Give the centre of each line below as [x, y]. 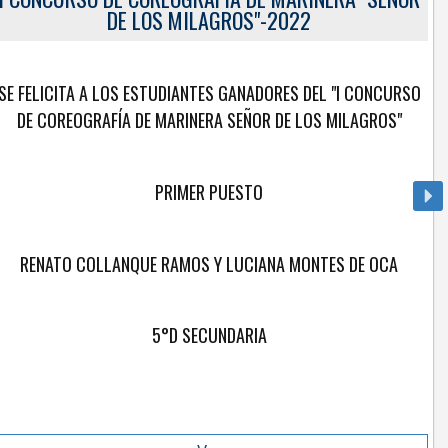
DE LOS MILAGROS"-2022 [209, 19]
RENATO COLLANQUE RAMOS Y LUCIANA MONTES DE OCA [209, 263]
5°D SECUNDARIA [209, 335]
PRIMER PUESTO [209, 191]
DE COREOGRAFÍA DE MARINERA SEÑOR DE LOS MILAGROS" [209, 120]
